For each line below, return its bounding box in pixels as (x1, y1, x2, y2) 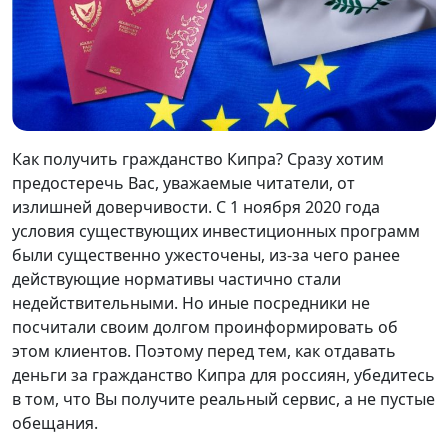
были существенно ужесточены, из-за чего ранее (12, 244, 400, 267)
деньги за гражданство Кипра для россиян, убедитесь (12, 364, 435, 387)
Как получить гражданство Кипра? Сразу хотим (12, 148, 384, 171)
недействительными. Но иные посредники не (12, 292, 370, 315)
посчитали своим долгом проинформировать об (12, 316, 398, 339)
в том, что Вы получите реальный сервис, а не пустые (12, 388, 435, 411)
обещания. (12, 412, 98, 435)
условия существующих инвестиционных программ (12, 220, 420, 243)
